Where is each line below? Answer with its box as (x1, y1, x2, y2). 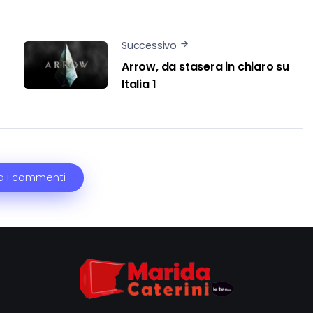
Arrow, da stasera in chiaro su (122, 59, 290, 75)
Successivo (122, 38, 177, 52)
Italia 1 (122, 76, 156, 93)
